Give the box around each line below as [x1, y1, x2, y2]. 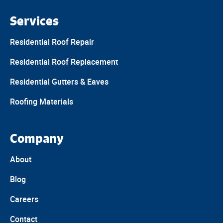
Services [10, 13, 59, 29]
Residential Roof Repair [10, 36, 94, 48]
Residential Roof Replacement [10, 56, 118, 68]
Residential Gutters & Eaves [10, 76, 109, 88]
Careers [10, 194, 38, 205]
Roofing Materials [10, 96, 73, 108]
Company [10, 131, 64, 146]
